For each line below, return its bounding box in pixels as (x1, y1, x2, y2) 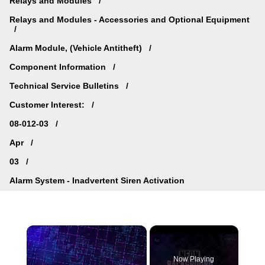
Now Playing (173, 255, 215, 264)
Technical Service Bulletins (9, 80, 121, 91)
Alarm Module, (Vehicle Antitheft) (9, 43, 144, 53)
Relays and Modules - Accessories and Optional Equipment (9, 14, 250, 24)
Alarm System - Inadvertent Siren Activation (9, 175, 185, 185)
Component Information (9, 62, 108, 72)
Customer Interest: (9, 99, 87, 109)
